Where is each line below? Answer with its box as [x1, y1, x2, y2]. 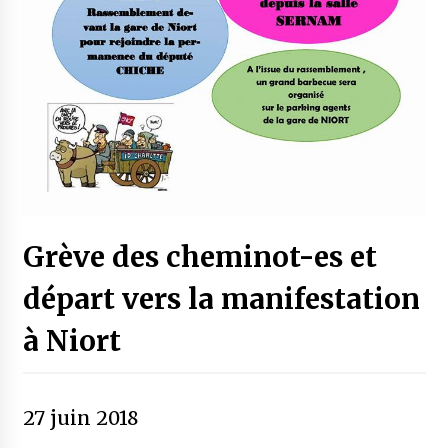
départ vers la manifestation [22, 281, 420, 318]
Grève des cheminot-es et [22, 239, 377, 276]
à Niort [22, 323, 121, 360]
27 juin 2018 [22, 406, 138, 431]
